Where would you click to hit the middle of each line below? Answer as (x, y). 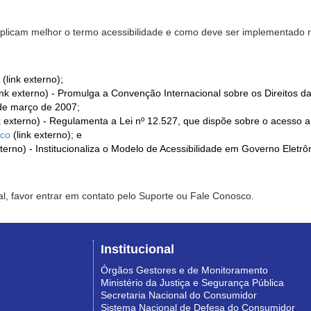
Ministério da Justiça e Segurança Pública (192, 283)
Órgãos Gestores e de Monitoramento (184, 270)
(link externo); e (46, 135)
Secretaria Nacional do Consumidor (179, 295)
